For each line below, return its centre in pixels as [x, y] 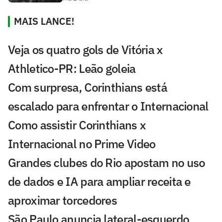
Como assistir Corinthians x [77, 125]
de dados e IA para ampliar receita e [99, 181]
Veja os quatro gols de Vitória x [85, 49]
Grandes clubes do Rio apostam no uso [107, 162]
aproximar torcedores [63, 200]
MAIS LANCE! [44, 21]
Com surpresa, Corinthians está [87, 87]
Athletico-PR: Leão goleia [72, 68]
